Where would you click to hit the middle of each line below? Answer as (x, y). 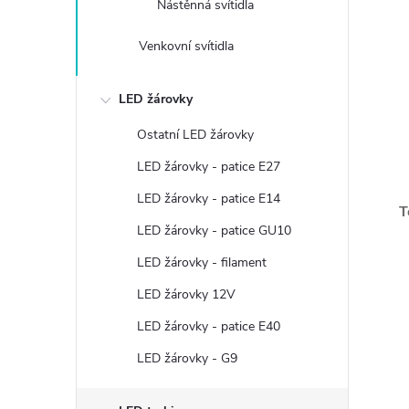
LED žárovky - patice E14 (209, 199)
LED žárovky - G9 (187, 358)
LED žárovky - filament (202, 262)
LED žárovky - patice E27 (209, 167)
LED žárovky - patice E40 (209, 326)
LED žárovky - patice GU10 (214, 231)
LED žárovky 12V (186, 294)
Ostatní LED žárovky (195, 135)
